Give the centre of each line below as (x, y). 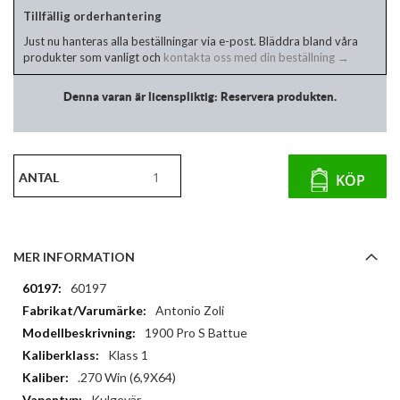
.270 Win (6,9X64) (127, 377)
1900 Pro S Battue (196, 332)
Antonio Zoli (190, 310)
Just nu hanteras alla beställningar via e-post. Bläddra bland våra (191, 41)
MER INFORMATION (74, 256)
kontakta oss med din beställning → (255, 57)
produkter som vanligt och (92, 57)
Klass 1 (128, 354)
